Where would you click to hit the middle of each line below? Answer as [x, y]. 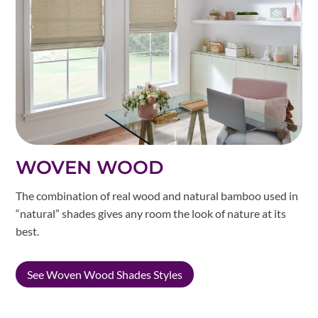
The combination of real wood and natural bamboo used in [157, 196]
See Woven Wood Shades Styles [105, 275]
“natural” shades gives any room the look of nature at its [151, 214]
